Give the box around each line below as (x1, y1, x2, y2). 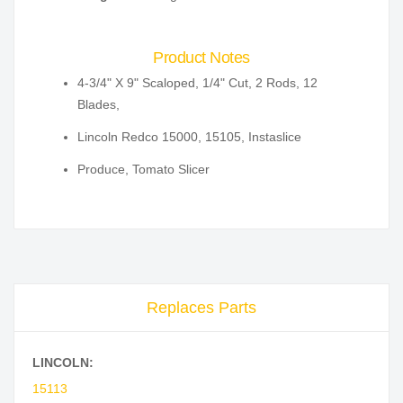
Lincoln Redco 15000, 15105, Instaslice (77, 130, 301, 145)
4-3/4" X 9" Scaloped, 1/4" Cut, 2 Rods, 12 (77, 76, 318, 91)
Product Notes (153, 49, 250, 67)
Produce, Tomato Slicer (77, 162, 210, 177)
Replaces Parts (147, 299, 256, 318)
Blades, (77, 97, 120, 112)
